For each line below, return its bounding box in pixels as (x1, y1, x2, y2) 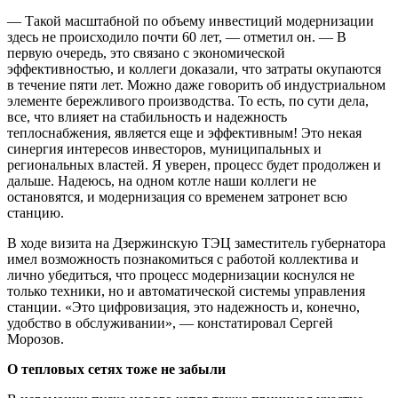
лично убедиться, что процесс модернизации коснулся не (7, 267, 354, 283)
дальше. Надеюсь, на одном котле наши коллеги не (7, 173, 316, 189)
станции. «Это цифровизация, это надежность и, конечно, (7, 299, 360, 315)
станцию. (7, 205, 64, 221)
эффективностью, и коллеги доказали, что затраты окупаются (7, 61, 381, 77)
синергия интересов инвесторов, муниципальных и (7, 141, 322, 157)
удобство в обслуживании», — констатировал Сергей (7, 315, 333, 331)
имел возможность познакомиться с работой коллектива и (7, 251, 359, 267)
